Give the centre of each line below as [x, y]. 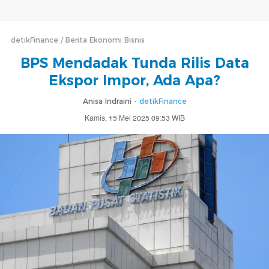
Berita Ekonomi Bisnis [105, 40]
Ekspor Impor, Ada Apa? [134, 80]
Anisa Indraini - [111, 101]
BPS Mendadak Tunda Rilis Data [134, 63]
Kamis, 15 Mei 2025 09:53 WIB [134, 119]
